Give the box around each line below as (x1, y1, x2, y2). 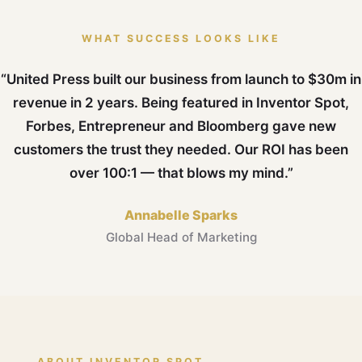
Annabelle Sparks (124, 207, 238, 224)
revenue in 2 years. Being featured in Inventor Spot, (13, 95, 349, 112)
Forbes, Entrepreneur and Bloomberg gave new (26, 118, 336, 135)
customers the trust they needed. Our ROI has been (14, 141, 348, 158)
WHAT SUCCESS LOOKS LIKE (81, 32, 281, 45)
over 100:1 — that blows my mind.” (69, 165, 293, 182)
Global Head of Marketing (105, 229, 257, 246)
